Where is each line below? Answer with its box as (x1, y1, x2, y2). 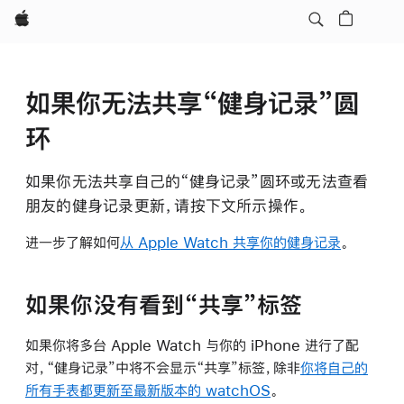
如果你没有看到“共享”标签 (25, 292, 303, 317)
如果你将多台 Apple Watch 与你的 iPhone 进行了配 (25, 337, 359, 353)
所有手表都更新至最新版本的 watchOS (25, 382, 271, 398)
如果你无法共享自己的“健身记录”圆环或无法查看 (25, 173, 369, 190)
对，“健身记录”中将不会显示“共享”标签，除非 (25, 360, 300, 375)
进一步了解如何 (25, 234, 120, 250)
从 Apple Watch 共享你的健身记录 (120, 234, 341, 250)
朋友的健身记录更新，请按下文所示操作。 (25, 197, 308, 215)
